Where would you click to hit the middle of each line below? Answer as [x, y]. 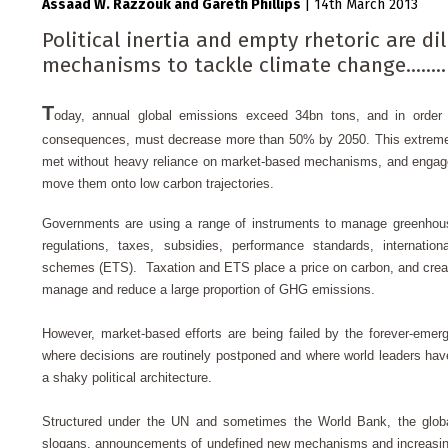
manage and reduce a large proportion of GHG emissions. [208, 290]
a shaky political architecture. [129, 378]
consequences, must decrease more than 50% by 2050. [208, 140]
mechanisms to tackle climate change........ [244, 65]
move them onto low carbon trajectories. [162, 184]
